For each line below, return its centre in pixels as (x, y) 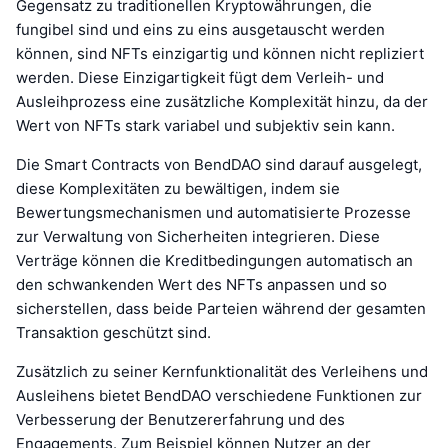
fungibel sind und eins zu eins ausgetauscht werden (200, 29)
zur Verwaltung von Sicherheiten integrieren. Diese (198, 236)
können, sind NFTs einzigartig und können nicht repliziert (220, 53)
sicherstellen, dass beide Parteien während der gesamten (221, 308)
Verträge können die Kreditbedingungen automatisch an (214, 260)
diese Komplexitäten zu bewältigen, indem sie (178, 188)
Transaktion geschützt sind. (113, 332)
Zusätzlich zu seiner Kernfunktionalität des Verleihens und (222, 371)
